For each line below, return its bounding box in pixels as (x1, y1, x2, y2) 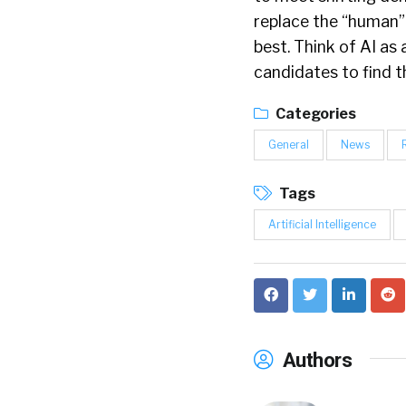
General (268, 138, 309, 152)
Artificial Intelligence (268, 217, 376, 232)
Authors (277, 348, 352, 372)
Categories (273, 105, 356, 123)
